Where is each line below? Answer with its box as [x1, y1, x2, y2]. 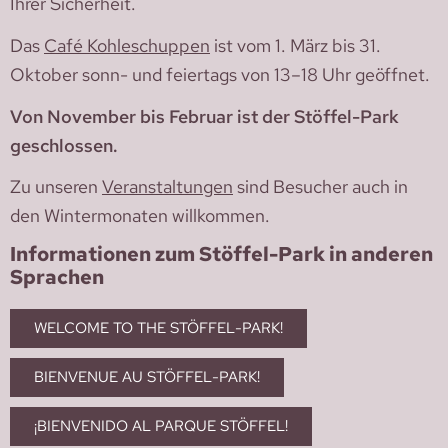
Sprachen [10, 263, 104, 290]
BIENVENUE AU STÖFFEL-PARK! [34, 366, 260, 387]
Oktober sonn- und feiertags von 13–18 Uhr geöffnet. [10, 61, 430, 87]
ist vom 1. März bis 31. [210, 32, 381, 58]
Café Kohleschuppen [44, 32, 210, 58]
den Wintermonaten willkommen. [10, 203, 270, 229]
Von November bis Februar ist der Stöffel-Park [10, 103, 399, 129]
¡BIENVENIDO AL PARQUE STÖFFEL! [34, 415, 288, 436]
